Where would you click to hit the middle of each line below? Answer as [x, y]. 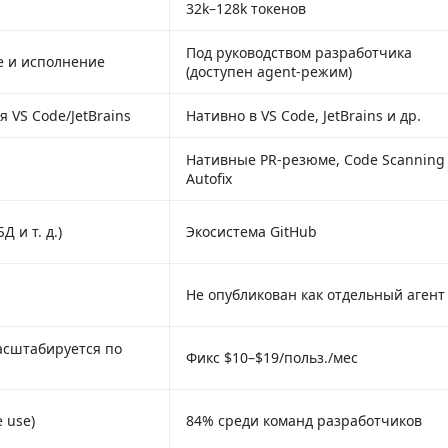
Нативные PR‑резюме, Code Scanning [315, 159]
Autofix [209, 178]
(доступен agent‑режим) [269, 71]
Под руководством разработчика [299, 52]
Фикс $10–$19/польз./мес [272, 357]
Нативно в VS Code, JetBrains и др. [303, 115]
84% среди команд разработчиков [304, 420]
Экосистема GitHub [251, 231]
